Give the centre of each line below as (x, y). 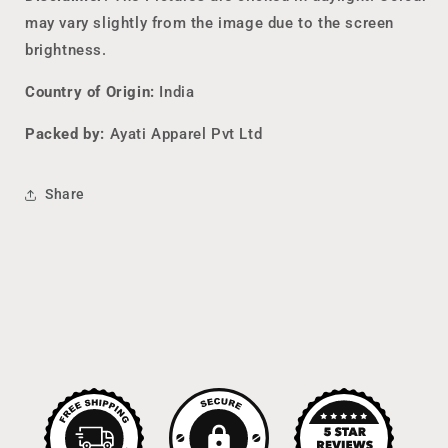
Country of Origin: (90, 91)
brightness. (66, 49)
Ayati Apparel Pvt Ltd (184, 133)
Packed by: (65, 133)
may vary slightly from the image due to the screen (210, 22)
